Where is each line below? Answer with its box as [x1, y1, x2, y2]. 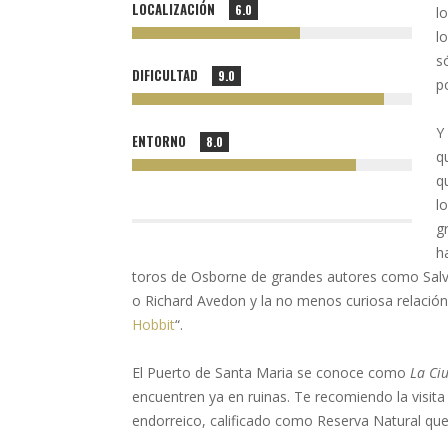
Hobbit [132, 315, 175, 334]
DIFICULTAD [132, 65, 198, 85]
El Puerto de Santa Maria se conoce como [132, 363, 410, 382]
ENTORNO [132, 131, 186, 151]
